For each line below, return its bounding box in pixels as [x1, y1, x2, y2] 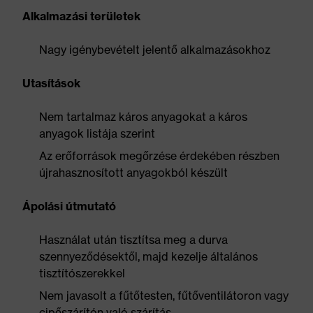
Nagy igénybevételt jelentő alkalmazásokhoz [39, 43, 270, 57]
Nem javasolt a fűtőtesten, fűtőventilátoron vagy [39, 289, 289, 303]
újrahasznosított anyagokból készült [39, 166, 228, 180]
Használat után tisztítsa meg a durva [39, 233, 228, 247]
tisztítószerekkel [39, 266, 125, 280]
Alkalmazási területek [22, 9, 140, 23]
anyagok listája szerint [39, 126, 155, 140]
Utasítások [22, 76, 80, 90]
